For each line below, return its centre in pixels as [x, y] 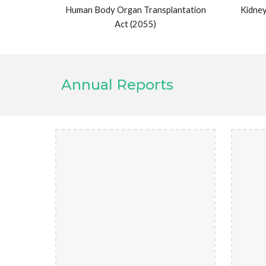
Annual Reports [119, 85]
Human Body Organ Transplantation [135, 10]
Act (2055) [135, 24]
